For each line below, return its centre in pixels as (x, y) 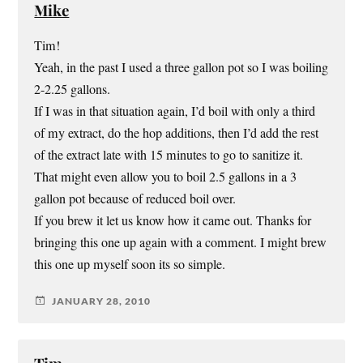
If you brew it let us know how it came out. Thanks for (173, 221)
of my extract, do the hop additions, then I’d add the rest (177, 133)
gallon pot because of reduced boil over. (135, 199)
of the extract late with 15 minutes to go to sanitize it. (169, 155)
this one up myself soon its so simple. (130, 265)
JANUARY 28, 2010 (102, 301)
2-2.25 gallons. (73, 90)
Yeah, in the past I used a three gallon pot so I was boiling (181, 68)
